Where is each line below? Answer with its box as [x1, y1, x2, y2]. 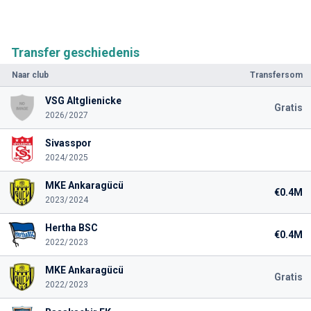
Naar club [12, 69, 49, 80]
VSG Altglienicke [44, 94, 121, 106]
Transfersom [250, 69, 303, 80]
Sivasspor [44, 137, 92, 149]
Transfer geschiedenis [11, 44, 140, 60]
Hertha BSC [44, 221, 98, 233]
